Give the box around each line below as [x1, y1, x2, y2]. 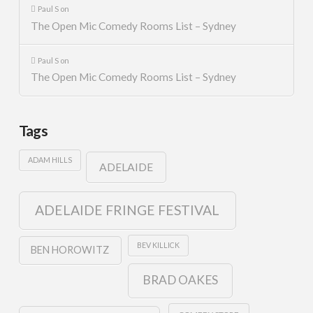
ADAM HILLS [28, 155, 73, 165]
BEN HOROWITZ [31, 244, 110, 256]
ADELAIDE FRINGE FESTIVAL [35, 202, 220, 219]
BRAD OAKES [142, 272, 218, 288]
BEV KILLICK [137, 240, 180, 250]
